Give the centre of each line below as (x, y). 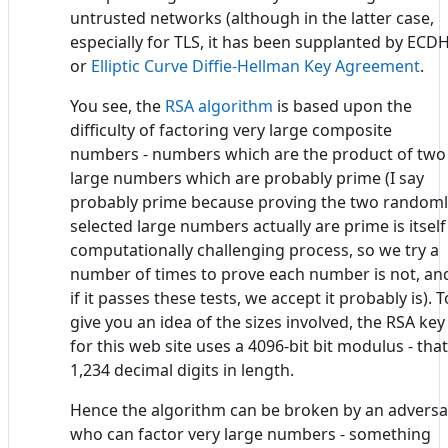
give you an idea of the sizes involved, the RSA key (257, 321)
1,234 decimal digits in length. (182, 369)
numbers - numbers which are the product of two (258, 153)
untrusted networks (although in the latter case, (252, 17)
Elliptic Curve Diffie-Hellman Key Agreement (255, 65)
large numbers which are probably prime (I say (247, 177)
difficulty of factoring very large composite (231, 129)
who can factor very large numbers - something (250, 433)
